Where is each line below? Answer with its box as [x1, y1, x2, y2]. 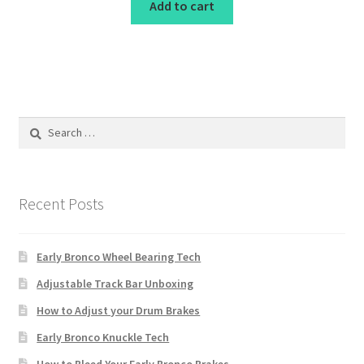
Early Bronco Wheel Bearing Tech [37, 249, 201, 265]
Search [17, 117, 52, 132]
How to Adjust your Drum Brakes [37, 303, 201, 318]
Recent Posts [18, 193, 104, 214]
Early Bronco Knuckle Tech [37, 330, 170, 345]
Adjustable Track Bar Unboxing [37, 276, 194, 292]
